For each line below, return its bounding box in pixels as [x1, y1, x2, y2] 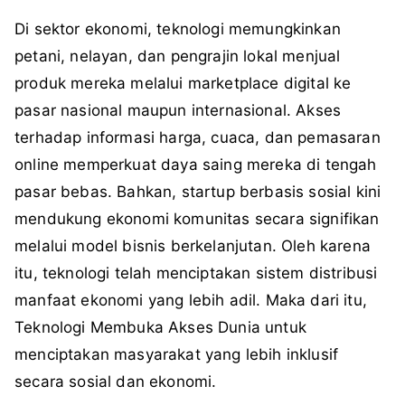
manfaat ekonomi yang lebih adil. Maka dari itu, [14, 291, 367, 310]
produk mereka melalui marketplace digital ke [14, 74, 352, 93]
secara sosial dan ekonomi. [14, 372, 217, 391]
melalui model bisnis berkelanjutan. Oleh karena [14, 237, 371, 256]
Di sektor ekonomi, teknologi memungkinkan [14, 20, 341, 39]
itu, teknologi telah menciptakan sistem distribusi [14, 264, 378, 283]
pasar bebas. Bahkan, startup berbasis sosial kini [14, 183, 381, 202]
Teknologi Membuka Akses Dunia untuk [14, 318, 306, 337]
